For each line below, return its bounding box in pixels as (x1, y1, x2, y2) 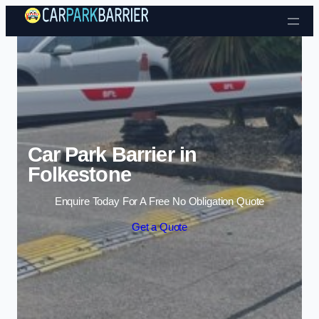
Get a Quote (131, 221, 188, 233)
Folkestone (27, 162, 131, 186)
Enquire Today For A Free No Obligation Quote (54, 196, 265, 208)
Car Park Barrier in (27, 142, 197, 166)
